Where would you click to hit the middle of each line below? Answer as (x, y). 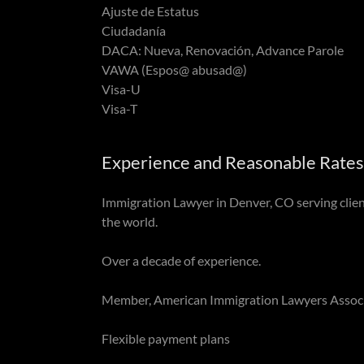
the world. (130, 221)
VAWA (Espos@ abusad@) (174, 69)
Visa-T (119, 108)
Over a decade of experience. (182, 260)
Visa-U (121, 89)
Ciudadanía (133, 30)
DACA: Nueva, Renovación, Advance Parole (222, 50)
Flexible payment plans (165, 338)
